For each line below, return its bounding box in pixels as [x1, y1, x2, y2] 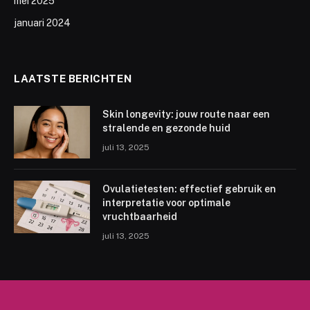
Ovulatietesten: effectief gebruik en [102, 183, 276, 194]
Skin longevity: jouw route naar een [102, 108, 270, 120]
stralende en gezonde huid [102, 122, 230, 134]
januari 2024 [14, 17, 71, 28]
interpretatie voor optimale [102, 197, 230, 208]
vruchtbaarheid [102, 210, 177, 222]
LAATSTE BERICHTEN [14, 72, 132, 84]
